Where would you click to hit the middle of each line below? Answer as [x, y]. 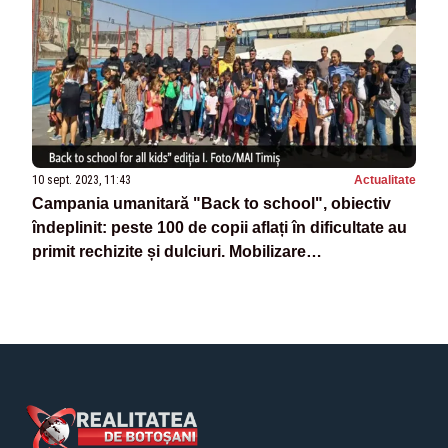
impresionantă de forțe [117, 276]
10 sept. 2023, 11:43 [81, 180]
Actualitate [385, 180]
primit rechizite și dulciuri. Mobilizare [169, 252]
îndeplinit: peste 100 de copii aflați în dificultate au [219, 228]
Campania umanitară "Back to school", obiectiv [211, 204]
